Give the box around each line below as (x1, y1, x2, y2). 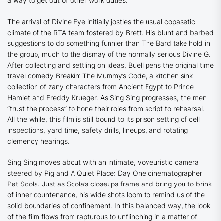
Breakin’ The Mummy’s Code (56, 72, 146, 80)
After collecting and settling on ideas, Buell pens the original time (7, 61, 214, 70)
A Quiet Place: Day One (71, 169, 148, 178)
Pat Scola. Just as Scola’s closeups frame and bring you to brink (7, 180, 212, 188)
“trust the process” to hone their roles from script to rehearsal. (7, 104, 205, 113)
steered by (7, 169, 44, 178)
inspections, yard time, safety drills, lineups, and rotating (7, 126, 188, 135)
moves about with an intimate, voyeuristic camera (37, 158, 199, 167)
